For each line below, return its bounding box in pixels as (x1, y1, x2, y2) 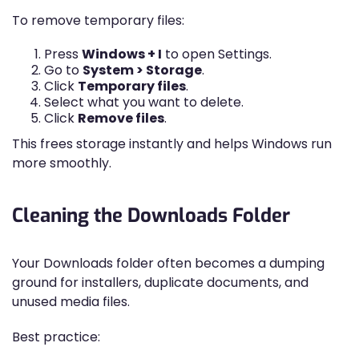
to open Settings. (162, 45, 272, 63)
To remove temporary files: (12, 11, 184, 30)
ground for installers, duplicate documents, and (12, 273, 309, 292)
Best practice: (12, 328, 100, 346)
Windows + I (82, 45, 162, 63)
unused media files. (12, 292, 130, 311)
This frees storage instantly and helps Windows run (12, 135, 332, 153)
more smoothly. (12, 154, 111, 172)
